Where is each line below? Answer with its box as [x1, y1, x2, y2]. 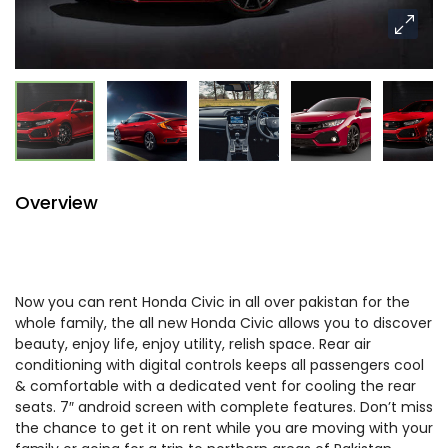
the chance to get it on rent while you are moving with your [15, 418, 433, 438]
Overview [15, 190, 98, 215]
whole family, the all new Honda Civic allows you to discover [15, 313, 432, 333]
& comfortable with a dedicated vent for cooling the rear [15, 376, 416, 396]
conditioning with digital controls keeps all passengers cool [15, 355, 424, 375]
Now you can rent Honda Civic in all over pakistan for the [15, 292, 410, 312]
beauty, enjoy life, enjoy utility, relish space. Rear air [15, 334, 371, 354]
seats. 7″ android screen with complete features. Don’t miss [15, 397, 433, 417]
